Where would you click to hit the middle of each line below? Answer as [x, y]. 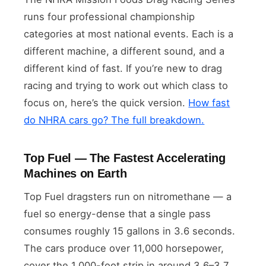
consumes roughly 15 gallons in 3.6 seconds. [130, 231]
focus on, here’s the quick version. [106, 102]
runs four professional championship [110, 16]
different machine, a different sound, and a [124, 51]
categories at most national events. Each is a [129, 34]
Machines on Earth [75, 173]
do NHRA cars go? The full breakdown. [114, 120]
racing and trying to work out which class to [126, 85]
